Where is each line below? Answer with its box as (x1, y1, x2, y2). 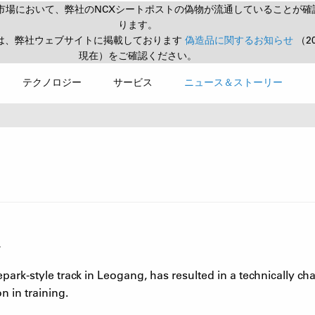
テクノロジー (22, 76, 82, 88)
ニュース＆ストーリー (184, 76, 283, 88)
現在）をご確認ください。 (79, 49, 197, 62)
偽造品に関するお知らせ (185, 34, 296, 46)
